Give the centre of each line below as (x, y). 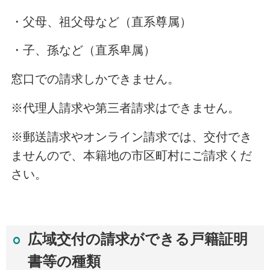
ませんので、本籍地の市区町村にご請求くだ (131, 155)
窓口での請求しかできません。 (95, 79)
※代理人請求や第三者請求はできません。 (125, 108)
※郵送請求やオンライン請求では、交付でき (131, 137)
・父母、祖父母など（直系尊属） (101, 21)
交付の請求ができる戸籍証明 (152, 240)
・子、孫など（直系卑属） (83, 50)
